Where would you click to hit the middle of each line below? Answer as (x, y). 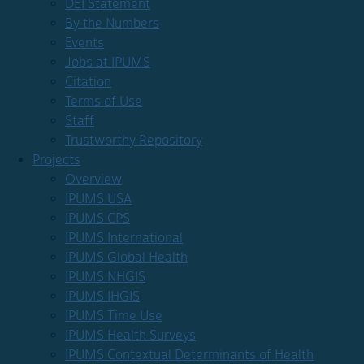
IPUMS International (124, 238)
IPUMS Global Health (126, 257)
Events (84, 43)
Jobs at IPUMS (108, 62)
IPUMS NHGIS (105, 277)
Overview (93, 179)
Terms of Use (104, 101)
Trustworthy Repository (134, 140)
